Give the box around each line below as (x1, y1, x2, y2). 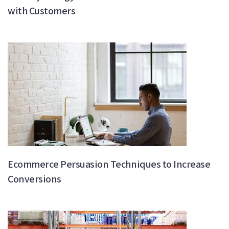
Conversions (8, 172, 61, 186)
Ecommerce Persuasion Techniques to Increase (8, 157, 211, 171)
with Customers (8, 4, 76, 17)
